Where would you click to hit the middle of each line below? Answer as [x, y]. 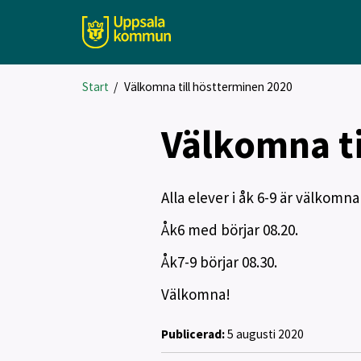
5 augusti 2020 [264, 334]
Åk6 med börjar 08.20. [231, 230]
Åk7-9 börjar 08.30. [219, 262]
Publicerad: [193, 334]
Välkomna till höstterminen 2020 [208, 87]
